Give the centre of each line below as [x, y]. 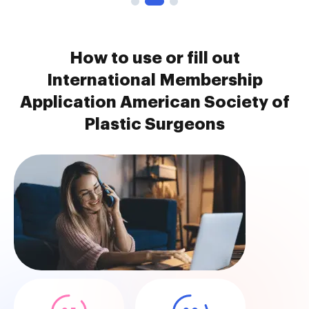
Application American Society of [154, 102]
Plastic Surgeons [154, 124]
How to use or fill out [154, 58]
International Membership [154, 80]
